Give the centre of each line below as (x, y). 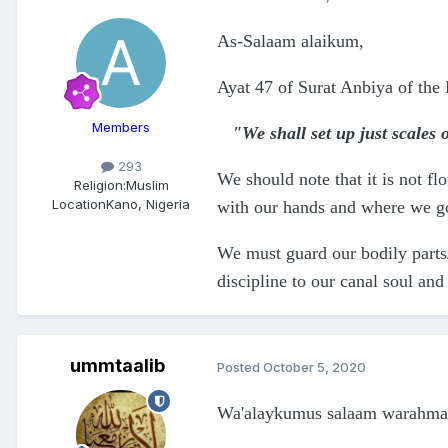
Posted (240, 366)
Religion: (99, 185)
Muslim (147, 185)
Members (121, 127)
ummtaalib (117, 366)
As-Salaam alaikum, (290, 41)
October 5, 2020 (314, 366)
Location (79, 204)
